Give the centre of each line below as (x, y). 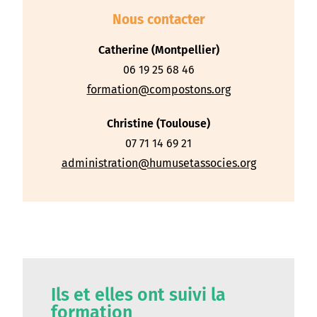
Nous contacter (158, 20)
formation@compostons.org (158, 90)
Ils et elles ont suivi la (139, 295)
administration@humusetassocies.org (158, 163)
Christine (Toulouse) (158, 124)
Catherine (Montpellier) (158, 50)
